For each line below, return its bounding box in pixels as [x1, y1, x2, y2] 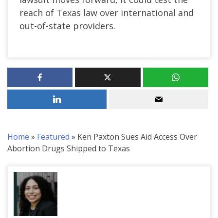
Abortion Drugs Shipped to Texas [7, 143, 130, 154]
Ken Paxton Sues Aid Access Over [77, 131, 197, 142]
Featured [37, 131, 70, 142]
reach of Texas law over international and [19, 6, 194, 18]
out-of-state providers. [19, 19, 115, 32]
